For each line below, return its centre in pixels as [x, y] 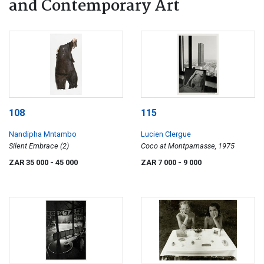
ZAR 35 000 [29, 162]
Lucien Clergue [166, 134]
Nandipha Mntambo [43, 134]
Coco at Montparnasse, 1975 [188, 146]
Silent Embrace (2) [39, 146]
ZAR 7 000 [159, 162]
